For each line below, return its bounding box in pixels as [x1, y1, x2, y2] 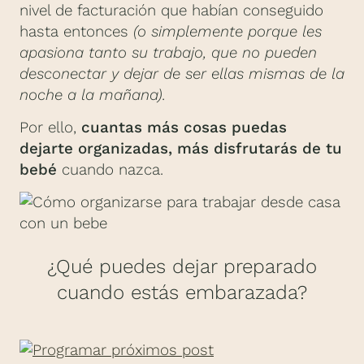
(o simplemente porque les [133, 22, 322, 41]
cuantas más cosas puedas [81, 119, 287, 137]
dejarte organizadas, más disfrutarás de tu [19, 140, 342, 158]
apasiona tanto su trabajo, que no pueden [19, 43, 317, 62]
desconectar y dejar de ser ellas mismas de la [19, 64, 344, 83]
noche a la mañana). [19, 85, 166, 104]
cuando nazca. [57, 161, 163, 180]
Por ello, [19, 119, 81, 137]
